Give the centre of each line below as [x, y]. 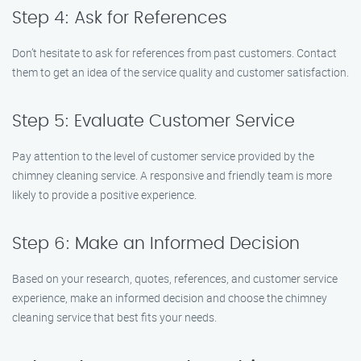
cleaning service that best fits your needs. [114, 317]
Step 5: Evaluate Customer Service [154, 121]
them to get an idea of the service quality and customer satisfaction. [180, 72]
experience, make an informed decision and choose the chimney [170, 298]
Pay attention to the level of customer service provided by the [163, 156]
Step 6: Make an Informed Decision [156, 244]
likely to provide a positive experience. [104, 195]
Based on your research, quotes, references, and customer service [175, 278]
